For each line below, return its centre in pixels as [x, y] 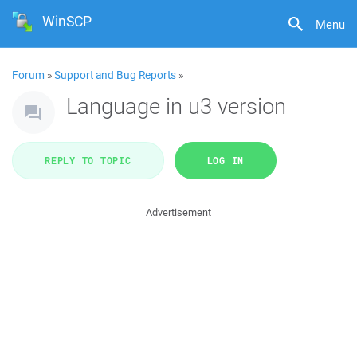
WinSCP [67, 21]
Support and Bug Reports [115, 75]
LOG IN [225, 160]
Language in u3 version [176, 106]
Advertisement [178, 212]
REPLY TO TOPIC [88, 160]
